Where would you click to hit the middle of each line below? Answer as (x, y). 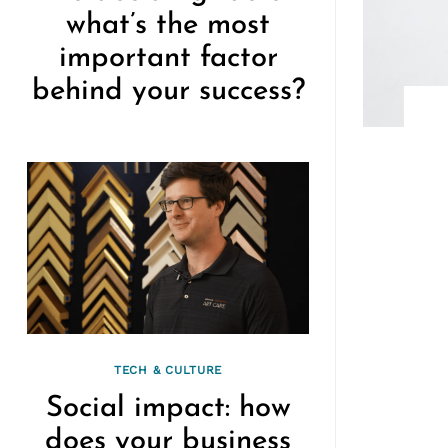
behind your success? (168, 92)
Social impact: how (168, 409)
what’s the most (168, 26)
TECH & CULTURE (168, 369)
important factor (168, 59)
